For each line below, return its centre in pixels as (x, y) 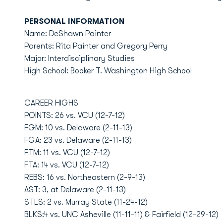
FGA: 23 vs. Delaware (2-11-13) (78, 140)
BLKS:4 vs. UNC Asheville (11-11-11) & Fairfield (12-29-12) (121, 215)
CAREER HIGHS (51, 103)
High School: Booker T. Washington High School (108, 71)
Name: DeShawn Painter (67, 34)
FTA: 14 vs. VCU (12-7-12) (66, 165)
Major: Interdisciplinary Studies (79, 58)
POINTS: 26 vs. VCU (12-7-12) (74, 115)
